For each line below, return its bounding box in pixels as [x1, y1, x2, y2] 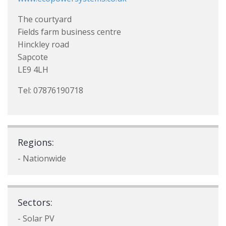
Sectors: [18, 196, 52, 208]
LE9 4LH [18, 64, 48, 75]
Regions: [18, 136, 54, 148]
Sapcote [18, 51, 48, 63]
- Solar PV [18, 213, 54, 224]
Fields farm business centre [18, 26, 121, 37]
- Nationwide [18, 153, 66, 164]
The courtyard [18, 14, 72, 25]
